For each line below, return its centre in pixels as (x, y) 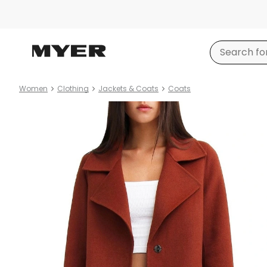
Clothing (73, 89)
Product (38, 108)
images (36, 122)
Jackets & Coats (128, 89)
